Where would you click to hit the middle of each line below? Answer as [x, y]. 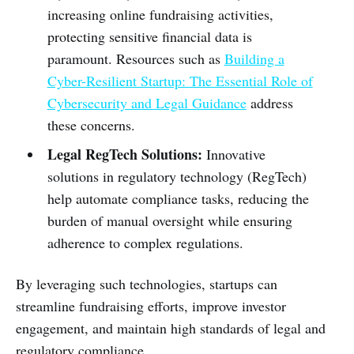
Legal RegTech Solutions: [124, 154]
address [269, 102]
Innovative [233, 154]
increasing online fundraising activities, [160, 14]
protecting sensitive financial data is [149, 36]
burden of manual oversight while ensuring [169, 220]
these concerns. [91, 124]
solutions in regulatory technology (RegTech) [177, 176]
